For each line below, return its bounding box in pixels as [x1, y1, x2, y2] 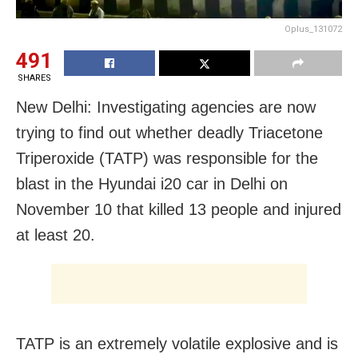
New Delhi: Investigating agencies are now [16, 97, 316, 116]
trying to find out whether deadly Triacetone [16, 123, 323, 141]
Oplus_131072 [284, 23, 342, 34]
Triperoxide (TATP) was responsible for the [16, 149, 318, 167]
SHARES [17, 72, 51, 83]
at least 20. [16, 225, 95, 244]
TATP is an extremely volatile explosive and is [16, 334, 338, 352]
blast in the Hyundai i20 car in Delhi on [16, 174, 288, 193]
